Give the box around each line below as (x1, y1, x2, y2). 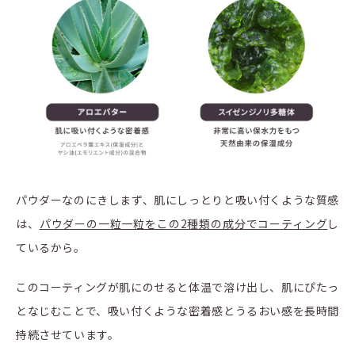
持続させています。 (16, 326, 120, 343)
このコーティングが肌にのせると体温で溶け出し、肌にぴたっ (16, 279, 339, 296)
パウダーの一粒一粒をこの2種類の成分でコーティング (39, 216, 328, 232)
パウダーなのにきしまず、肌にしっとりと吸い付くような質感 (16, 192, 339, 208)
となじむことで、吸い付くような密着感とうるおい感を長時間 (16, 303, 339, 319)
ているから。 (16, 239, 86, 256)
